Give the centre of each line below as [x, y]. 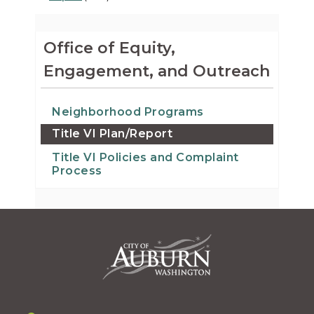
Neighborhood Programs [128, 111]
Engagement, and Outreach [157, 71]
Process [77, 170]
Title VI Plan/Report [112, 133]
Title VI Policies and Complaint [145, 157]
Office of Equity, [109, 48]
